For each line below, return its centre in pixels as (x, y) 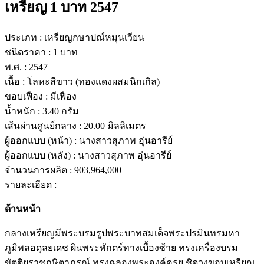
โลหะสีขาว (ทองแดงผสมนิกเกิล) (93, 81)
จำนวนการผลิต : (39, 170)
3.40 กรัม (61, 111)
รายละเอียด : (31, 184)
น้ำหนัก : (24, 111)
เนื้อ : (16, 81)
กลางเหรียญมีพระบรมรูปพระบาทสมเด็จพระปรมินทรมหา (122, 233)
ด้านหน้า (23, 209)
